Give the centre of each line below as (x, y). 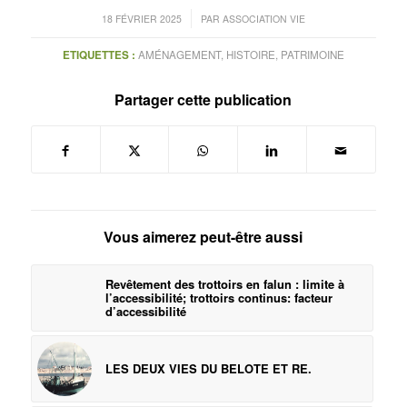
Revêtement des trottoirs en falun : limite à (224, 284)
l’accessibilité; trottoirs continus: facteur (218, 298)
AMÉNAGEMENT (179, 55)
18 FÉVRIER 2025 (141, 19)
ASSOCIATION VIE (263, 19)
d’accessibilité (145, 312)
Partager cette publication (203, 100)
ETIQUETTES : (99, 55)
